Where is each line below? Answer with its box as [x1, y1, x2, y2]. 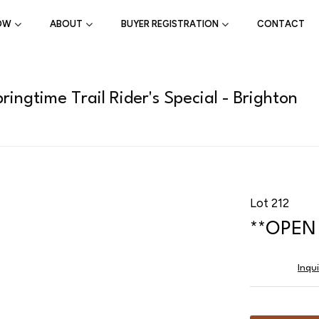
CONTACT [257, 19, 305, 30]
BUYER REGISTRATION [121, 19, 219, 30]
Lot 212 [250, 195, 289, 210]
